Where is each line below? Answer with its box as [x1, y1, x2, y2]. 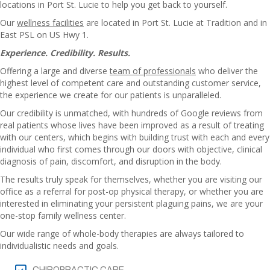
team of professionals [110, 64, 196, 77]
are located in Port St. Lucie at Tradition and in [84, 16, 267, 28]
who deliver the [196, 64, 258, 77]
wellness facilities [17, 16, 84, 28]
